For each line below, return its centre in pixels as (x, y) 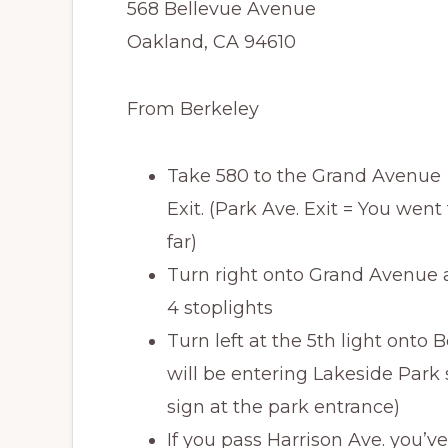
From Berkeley (193, 109)
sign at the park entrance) (283, 407)
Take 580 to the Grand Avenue (304, 176)
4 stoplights (220, 308)
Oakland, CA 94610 (211, 42)
